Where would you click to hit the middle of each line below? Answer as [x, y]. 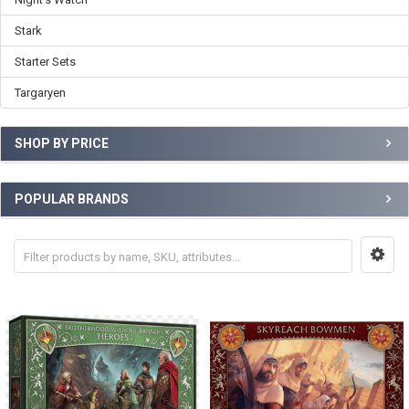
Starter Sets [45, 61]
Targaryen [40, 92]
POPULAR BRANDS [72, 199]
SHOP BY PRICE [62, 144]
